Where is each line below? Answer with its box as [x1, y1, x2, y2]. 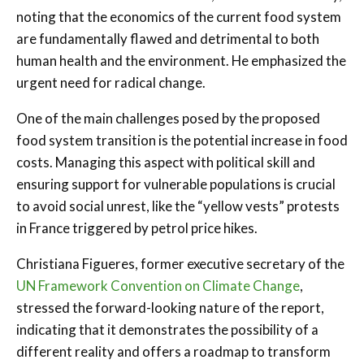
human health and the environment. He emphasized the [16, 51, 346, 69]
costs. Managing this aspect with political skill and [16, 153, 315, 171]
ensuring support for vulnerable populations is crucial [16, 175, 336, 193]
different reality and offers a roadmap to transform [16, 342, 331, 360]
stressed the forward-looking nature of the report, [16, 298, 324, 316]
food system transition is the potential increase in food [16, 131, 348, 149]
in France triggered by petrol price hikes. [16, 219, 258, 236]
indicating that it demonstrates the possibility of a [16, 320, 318, 338]
